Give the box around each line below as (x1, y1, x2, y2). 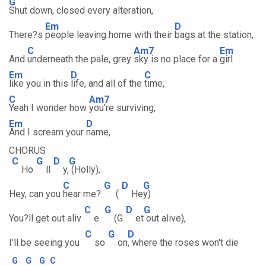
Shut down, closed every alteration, (9, 5, 153, 16)
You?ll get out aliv (9, 213, 81, 224)
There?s (9, 29, 45, 40)
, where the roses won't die (128, 237, 239, 248)
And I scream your (9, 126, 86, 138)
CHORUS (9, 145, 46, 156)
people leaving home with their (45, 29, 175, 40)
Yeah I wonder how (9, 102, 89, 113)
